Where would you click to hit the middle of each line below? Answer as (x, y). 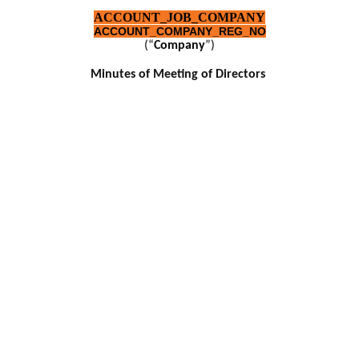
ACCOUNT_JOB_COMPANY (179, 17)
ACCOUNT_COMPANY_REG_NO (179, 31)
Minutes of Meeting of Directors (178, 75)
